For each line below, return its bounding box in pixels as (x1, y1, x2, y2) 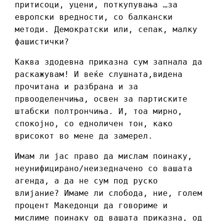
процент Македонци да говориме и (15, 201, 168, 211)
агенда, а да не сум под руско (15, 176, 158, 186)
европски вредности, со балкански (15, 12, 173, 22)
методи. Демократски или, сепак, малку (15, 25, 197, 35)
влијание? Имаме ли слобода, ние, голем (15, 188, 202, 198)
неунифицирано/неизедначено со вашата (15, 164, 192, 174)
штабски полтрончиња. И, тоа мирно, (15, 107, 183, 116)
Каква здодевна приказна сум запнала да (15, 57, 202, 67)
